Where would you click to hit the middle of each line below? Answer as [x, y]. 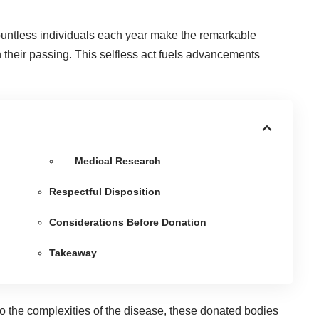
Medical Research [118, 161]
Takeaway [75, 252]
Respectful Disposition [107, 191]
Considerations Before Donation [130, 222]
